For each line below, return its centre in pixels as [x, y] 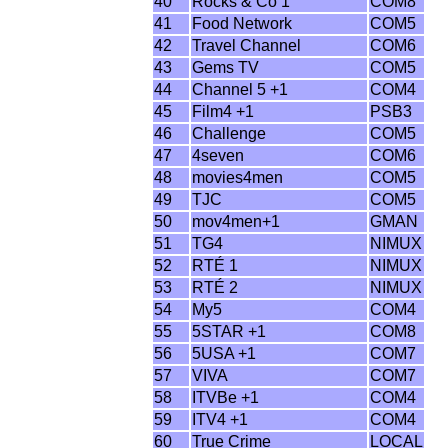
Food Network [242, 23]
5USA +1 [224, 353]
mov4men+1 [236, 221]
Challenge [229, 133]
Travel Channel [247, 45]
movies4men [238, 177]
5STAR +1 [229, 331]
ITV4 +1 [220, 419]
